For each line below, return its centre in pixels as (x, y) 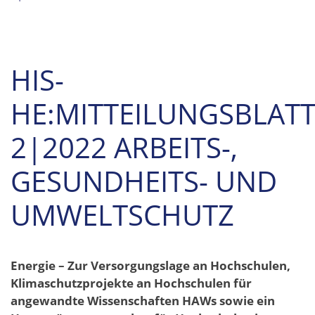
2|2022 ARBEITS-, (124, 147)
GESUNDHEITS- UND (144, 181)
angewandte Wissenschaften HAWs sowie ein (143, 301)
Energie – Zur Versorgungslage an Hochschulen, (150, 265)
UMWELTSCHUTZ (122, 215)
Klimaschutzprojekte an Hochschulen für (131, 283)
